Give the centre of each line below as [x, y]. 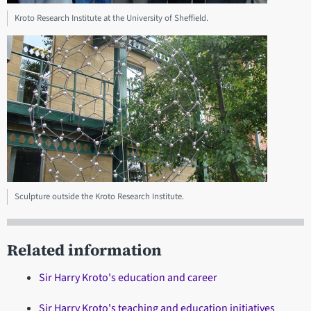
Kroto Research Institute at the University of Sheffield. [111, 18]
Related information [84, 250]
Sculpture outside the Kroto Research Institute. [99, 196]
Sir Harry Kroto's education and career [128, 277]
